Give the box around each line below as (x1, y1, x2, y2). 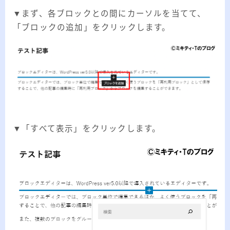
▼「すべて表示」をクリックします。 (13, 124, 161, 133)
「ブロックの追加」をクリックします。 (13, 23, 171, 32)
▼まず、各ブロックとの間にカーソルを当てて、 (13, 9, 206, 18)
